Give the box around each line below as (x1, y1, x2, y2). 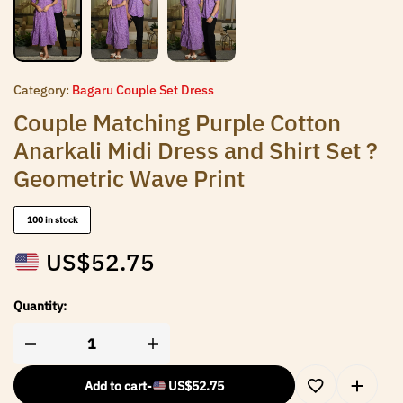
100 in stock (27, 214, 77, 226)
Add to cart (84, 378, 147, 395)
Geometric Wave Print (13, 163, 245, 193)
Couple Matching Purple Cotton (13, 107, 341, 138)
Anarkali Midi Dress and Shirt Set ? (13, 135, 378, 166)
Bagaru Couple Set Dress (72, 82, 214, 98)
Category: (13, 82, 69, 98)
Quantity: (13, 298, 67, 315)
